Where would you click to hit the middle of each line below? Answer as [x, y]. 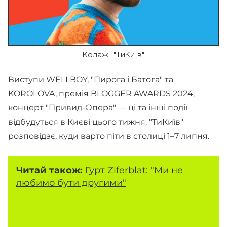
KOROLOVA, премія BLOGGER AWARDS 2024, [101, 93]
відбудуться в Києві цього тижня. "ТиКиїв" [96, 122]
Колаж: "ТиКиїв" [113, 55]
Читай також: [51, 170]
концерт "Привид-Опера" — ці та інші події [98, 108]
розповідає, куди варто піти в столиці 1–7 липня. [109, 136]
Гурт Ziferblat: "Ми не [134, 170]
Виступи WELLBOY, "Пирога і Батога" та [91, 79]
